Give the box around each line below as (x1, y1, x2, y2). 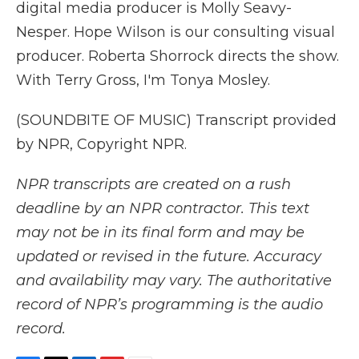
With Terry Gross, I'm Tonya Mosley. (16, 71, 270, 89)
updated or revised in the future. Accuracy (16, 248, 321, 265)
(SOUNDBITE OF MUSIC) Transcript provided (16, 111, 337, 129)
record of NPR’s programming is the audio (16, 296, 323, 313)
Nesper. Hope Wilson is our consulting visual (16, 23, 335, 41)
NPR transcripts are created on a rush (16, 175, 291, 193)
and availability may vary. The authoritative (16, 272, 332, 289)
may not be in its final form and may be (16, 224, 305, 241)
